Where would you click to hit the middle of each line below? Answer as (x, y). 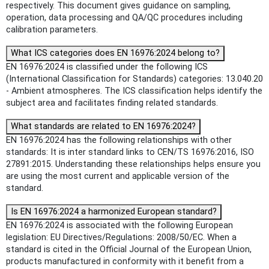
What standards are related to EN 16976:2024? (103, 127)
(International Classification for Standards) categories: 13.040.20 (134, 79)
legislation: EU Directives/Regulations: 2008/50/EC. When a (121, 238)
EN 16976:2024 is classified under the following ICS (107, 67)
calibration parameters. (52, 30)
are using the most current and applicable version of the (118, 177)
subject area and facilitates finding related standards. (112, 103)
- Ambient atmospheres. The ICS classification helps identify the (134, 91)
